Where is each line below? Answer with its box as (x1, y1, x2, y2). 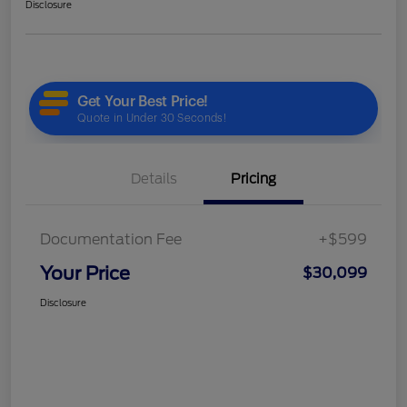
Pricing (231, 170, 276, 187)
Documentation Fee (40, 230, 182, 248)
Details (130, 170, 177, 187)
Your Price (40, 262, 130, 284)
